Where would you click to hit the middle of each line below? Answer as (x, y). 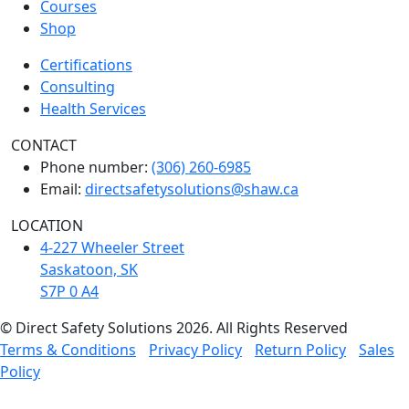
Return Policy (300, 349)
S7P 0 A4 (69, 291)
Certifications (86, 64)
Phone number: (96, 167)
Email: (63, 189)
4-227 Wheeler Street (112, 247)
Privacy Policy (195, 349)
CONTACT (44, 145)
